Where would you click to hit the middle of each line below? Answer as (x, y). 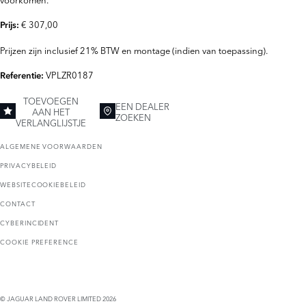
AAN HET (51, 111)
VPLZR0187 (70, 74)
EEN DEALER (142, 106)
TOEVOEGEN (51, 100)
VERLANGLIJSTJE (51, 122)
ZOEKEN (133, 116)
